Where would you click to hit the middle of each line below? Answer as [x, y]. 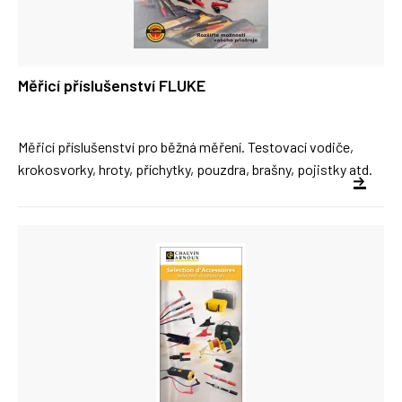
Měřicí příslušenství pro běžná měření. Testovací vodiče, [186, 147]
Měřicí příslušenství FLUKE [112, 85]
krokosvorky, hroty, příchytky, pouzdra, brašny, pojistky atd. [195, 169]
